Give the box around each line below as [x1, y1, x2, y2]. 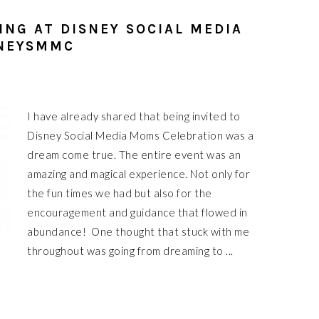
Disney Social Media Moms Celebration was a [27, 129, 253, 142]
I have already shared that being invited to [27, 110, 241, 122]
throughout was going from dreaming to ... [27, 244, 234, 257]
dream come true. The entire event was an [27, 148, 241, 161]
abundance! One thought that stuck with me [27, 225, 249, 238]
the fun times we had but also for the [27, 187, 212, 199]
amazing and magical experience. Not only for [27, 167, 250, 180]
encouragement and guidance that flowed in [27, 206, 248, 219]
